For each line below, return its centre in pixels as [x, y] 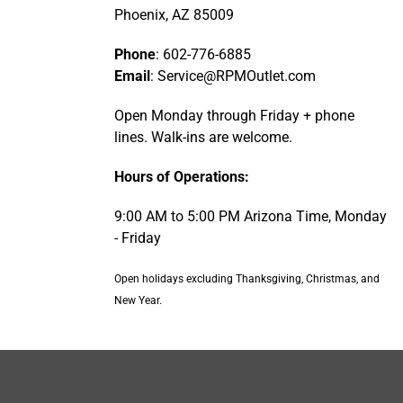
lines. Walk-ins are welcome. [203, 137]
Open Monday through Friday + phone [234, 116]
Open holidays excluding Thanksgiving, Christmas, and [247, 279]
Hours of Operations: [182, 178]
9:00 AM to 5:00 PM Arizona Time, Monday [251, 217]
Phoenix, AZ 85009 [174, 15]
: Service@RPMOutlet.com [233, 76]
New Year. [138, 301]
